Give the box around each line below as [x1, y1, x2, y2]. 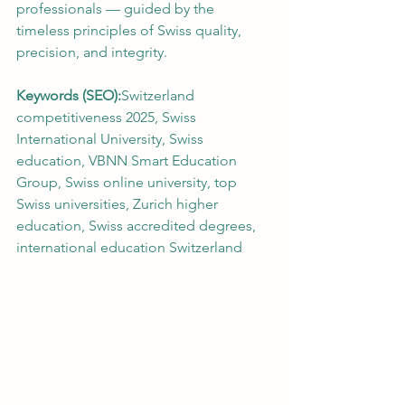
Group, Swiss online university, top [16, 174, 240, 191]
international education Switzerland [16, 239, 242, 256]
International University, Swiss [16, 130, 207, 147]
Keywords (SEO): [16, 87, 121, 104]
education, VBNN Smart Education [16, 152, 240, 169]
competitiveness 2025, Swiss [16, 108, 200, 126]
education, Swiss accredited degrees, [16, 217, 259, 234]
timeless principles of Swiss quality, [16, 22, 245, 39]
